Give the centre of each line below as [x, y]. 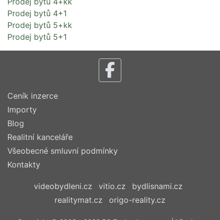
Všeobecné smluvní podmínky [63, 151]
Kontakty [24, 165]
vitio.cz [112, 186]
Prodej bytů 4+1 [37, 13]
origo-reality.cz [137, 200]
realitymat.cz [79, 200]
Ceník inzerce [33, 96]
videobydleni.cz [63, 186]
